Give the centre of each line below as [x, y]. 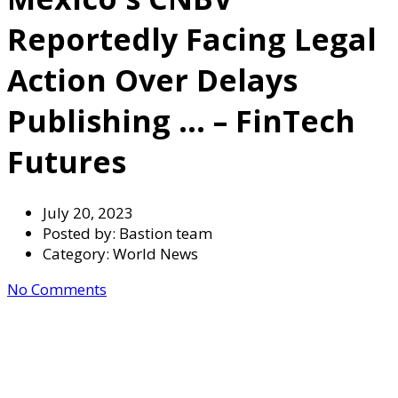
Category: [78, 253]
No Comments [57, 289]
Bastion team [166, 233]
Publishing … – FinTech [181, 120]
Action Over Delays [152, 80]
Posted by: [81, 233]
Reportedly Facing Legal [192, 39]
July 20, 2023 [88, 212]
